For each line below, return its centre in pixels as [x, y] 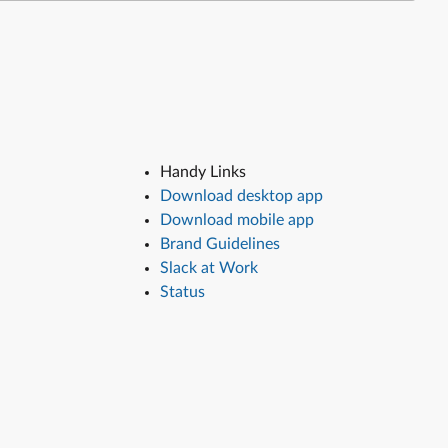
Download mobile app [237, 220]
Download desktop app [242, 196]
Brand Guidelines [220, 244]
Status [183, 292]
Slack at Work [209, 268]
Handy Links [203, 172]
